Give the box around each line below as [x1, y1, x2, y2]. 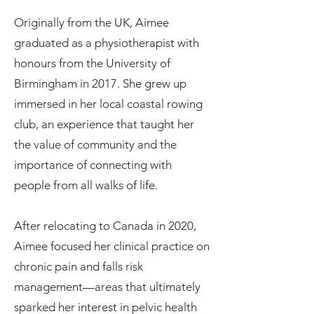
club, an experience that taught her [14, 117, 194, 131]
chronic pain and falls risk [14, 259, 143, 273]
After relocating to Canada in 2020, [14, 219, 196, 233]
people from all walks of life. [14, 178, 158, 192]
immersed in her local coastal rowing [14, 97, 203, 111]
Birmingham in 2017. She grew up [14, 76, 186, 90]
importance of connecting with [14, 158, 172, 172]
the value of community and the [14, 137, 177, 151]
